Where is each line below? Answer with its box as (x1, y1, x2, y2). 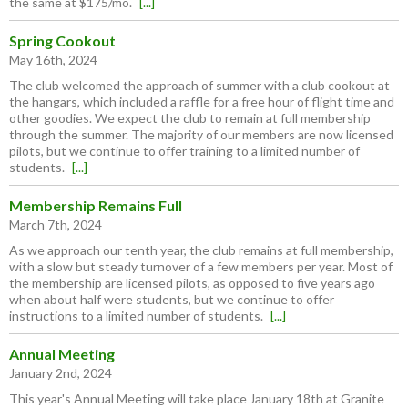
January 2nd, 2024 (9, 365, 112, 382)
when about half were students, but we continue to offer (9, 291, 334, 308)
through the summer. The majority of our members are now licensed (9, 127, 393, 143)
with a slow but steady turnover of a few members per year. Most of (9, 259, 393, 275)
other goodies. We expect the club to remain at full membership (9, 110, 371, 127)
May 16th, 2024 (9, 52, 97, 68)
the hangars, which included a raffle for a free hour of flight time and (9, 94, 394, 110)
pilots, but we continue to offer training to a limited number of (9, 143, 360, 159)
